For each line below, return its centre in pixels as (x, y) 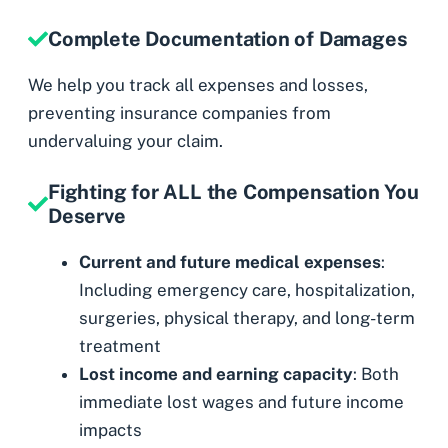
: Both (376, 374)
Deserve (87, 216)
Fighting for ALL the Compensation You (233, 192)
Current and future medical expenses (230, 262)
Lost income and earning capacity (216, 374)
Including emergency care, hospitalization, (247, 290)
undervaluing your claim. (125, 140)
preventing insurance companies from (179, 112)
